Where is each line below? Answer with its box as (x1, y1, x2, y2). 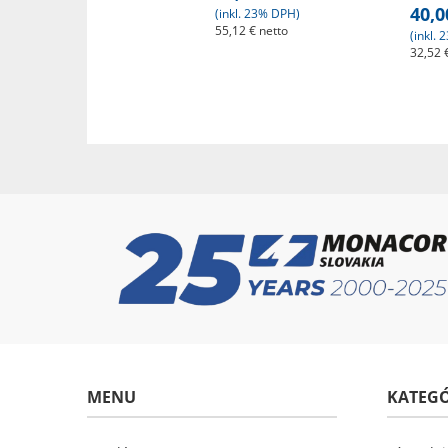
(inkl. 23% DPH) (214, 5, 300, 23)
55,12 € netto (214, 22, 288, 40)
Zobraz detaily (234, 79, 332, 99)
